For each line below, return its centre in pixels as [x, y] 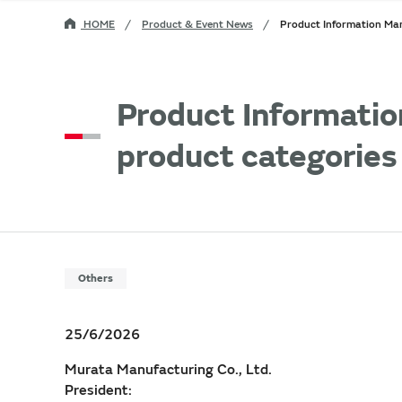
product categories [257, 157]
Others [96, 278]
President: [98, 390]
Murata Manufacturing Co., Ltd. [168, 369]
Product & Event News [197, 24]
